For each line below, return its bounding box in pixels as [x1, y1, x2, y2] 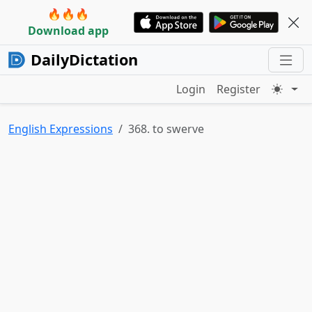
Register [217, 81, 261, 97]
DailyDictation [31, 49, 138, 70]
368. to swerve [128, 121, 204, 136]
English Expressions [8, 121, 113, 136]
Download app [28, 23, 109, 38]
